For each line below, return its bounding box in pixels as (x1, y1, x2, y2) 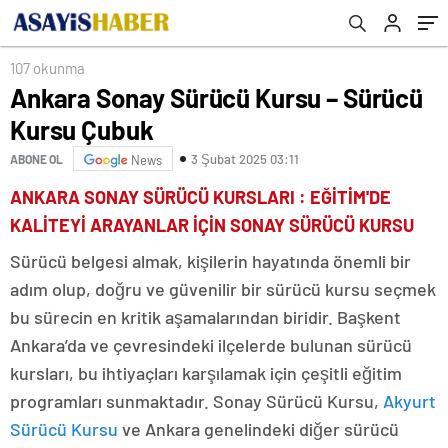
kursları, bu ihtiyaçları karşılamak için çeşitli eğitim (10, 362, 402, 384)
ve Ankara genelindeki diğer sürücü (118, 418, 399, 440)
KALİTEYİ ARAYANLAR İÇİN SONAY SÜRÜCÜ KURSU (10, 214, 414, 236)
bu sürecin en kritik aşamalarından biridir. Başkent (10, 306, 401, 328)
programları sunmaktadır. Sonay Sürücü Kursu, (10, 390, 383, 412)
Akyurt (383, 390, 436, 412)
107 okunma (10, 59, 85, 77)
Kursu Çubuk (10, 114, 154, 145)
